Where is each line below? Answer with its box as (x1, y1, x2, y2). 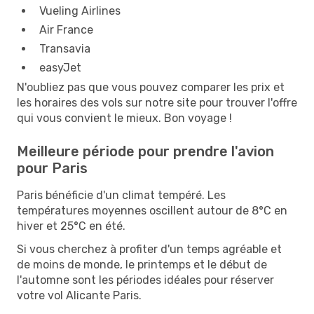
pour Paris (17, 159, 88, 177)
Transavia (39, 41, 90, 55)
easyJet (39, 60, 81, 74)
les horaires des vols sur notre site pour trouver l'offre (17, 95, 297, 109)
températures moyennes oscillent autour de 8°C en (17, 203, 287, 217)
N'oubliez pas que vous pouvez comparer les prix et (17, 80, 285, 94)
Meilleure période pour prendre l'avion (17, 142, 274, 160)
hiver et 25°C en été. (17, 219, 125, 233)
